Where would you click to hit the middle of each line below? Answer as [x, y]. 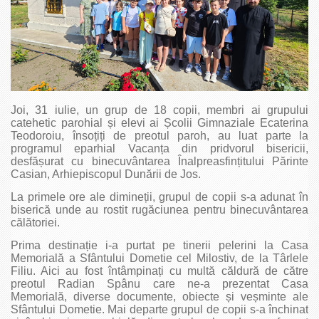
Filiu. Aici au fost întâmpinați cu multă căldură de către [159, 271]
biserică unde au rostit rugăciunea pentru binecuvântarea [159, 209]
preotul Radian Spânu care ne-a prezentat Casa [159, 283]
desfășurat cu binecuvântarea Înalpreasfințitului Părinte [159, 161]
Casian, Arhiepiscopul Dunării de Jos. [106, 174]
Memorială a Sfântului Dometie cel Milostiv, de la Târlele [159, 258]
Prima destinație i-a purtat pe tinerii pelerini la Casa [159, 245]
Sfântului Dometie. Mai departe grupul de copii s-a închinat [159, 309]
